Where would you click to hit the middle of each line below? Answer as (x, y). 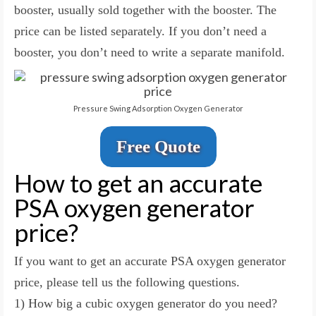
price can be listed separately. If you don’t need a (140, 31)
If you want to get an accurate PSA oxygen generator (150, 261)
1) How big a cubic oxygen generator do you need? (146, 303)
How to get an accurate (138, 182)
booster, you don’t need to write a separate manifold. (150, 52)
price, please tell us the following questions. (127, 282)
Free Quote (158, 146)
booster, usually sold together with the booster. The (145, 10)
